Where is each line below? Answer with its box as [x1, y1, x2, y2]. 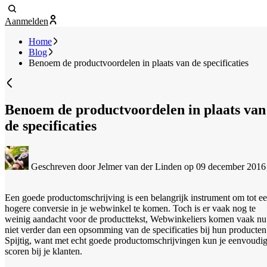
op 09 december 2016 [184, 161, 266, 172]
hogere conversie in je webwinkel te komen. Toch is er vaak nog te [5, 203, 256, 213]
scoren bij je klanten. [5, 246, 82, 256]
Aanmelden [5, 16, 48, 27]
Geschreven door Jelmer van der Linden [29, 161, 184, 172]
